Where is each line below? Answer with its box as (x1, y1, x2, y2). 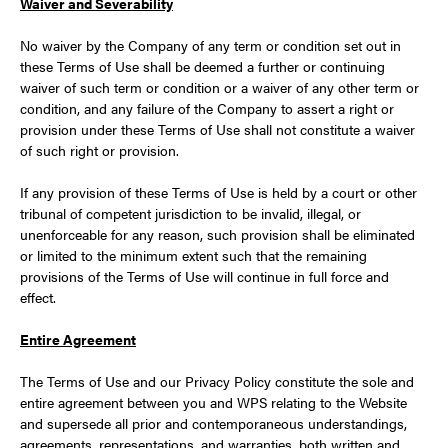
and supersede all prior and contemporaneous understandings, (20, 413, 407, 433)
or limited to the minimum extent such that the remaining (20, 245, 367, 265)
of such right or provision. (20, 140, 179, 160)
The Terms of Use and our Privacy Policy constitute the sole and (20, 371, 414, 391)
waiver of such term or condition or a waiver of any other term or (20, 77, 419, 97)
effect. (20, 287, 56, 307)
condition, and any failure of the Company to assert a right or (20, 98, 394, 118)
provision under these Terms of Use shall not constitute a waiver (20, 119, 415, 139)
